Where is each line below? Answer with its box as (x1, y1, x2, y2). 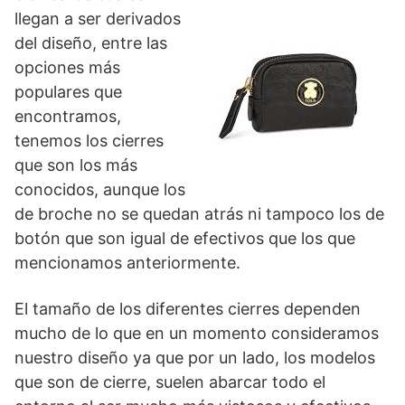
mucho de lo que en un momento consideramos (14, 323, 379, 343)
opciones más (14, 57, 120, 77)
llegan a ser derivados (14, 8, 181, 28)
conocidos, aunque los (14, 179, 185, 199)
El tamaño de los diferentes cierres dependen (14, 298, 361, 318)
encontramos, (14, 106, 121, 126)
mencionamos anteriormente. (14, 252, 240, 272)
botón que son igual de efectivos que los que (14, 228, 355, 248)
